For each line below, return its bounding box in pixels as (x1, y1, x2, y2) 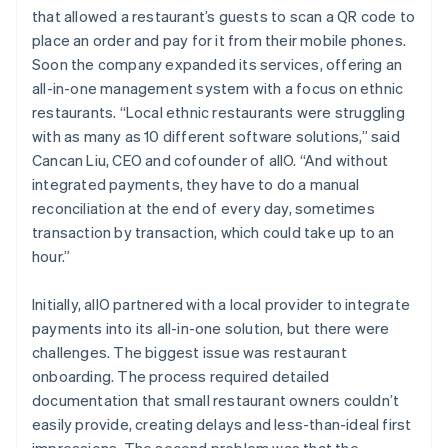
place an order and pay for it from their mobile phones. (32, 29, 407, 50)
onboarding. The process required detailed (32, 365, 330, 386)
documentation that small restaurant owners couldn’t (32, 389, 400, 410)
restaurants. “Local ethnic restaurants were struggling (32, 101, 405, 122)
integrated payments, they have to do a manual (32, 173, 360, 194)
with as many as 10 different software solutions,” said (32, 125, 400, 146)
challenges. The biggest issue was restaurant (32, 341, 347, 362)
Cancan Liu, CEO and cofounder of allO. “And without (32, 149, 389, 170)
